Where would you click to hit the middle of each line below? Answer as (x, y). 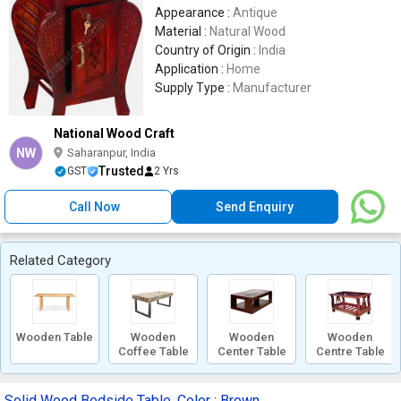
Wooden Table (55, 337)
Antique (255, 13)
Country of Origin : (207, 50)
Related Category (60, 260)
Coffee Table (153, 351)
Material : (182, 31)
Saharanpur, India (111, 153)
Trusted (121, 171)
